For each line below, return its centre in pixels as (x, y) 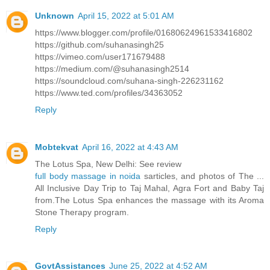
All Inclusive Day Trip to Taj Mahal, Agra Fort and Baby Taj (149, 188)
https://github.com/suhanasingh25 (99, 44)
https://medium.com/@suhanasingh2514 (112, 68)
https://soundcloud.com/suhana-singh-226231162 (129, 80)
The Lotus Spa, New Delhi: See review (108, 164)
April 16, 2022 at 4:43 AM (130, 147)
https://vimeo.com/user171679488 (100, 56)
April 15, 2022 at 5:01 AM (126, 15)
